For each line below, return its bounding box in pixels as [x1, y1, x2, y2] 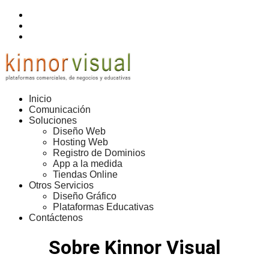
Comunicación [29, 104, 91, 115]
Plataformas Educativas [53, 202, 154, 212]
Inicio [29, 94, 52, 104]
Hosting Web [53, 137, 108, 147]
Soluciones [29, 115, 77, 125]
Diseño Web [53, 126, 106, 136]
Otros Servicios [29, 180, 94, 190]
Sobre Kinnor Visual [49, 236, 220, 259]
